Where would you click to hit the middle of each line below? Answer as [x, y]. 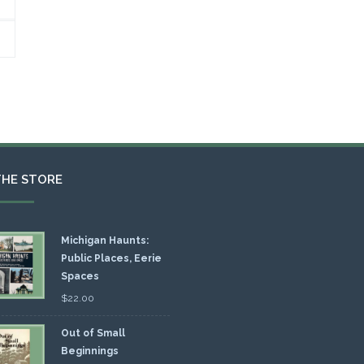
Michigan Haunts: [104, 241]
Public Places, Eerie [111, 259]
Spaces [80, 277]
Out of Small [93, 334]
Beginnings [89, 351]
